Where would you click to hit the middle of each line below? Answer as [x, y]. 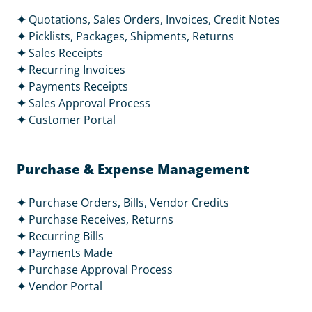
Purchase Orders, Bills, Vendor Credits [129, 203]
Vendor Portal [65, 286]
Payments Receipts [78, 86]
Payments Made [71, 253]
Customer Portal [72, 120]
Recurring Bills [66, 236]
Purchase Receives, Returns [101, 219]
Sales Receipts [66, 53]
